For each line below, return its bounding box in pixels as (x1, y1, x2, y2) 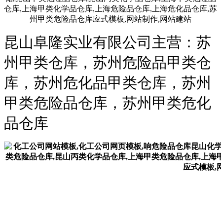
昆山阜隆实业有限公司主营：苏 (4, 34, 211, 50)
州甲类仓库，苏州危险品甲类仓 (4, 54, 211, 71)
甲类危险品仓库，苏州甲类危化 (4, 94, 211, 111)
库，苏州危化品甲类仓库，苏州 (4, 74, 211, 91)
